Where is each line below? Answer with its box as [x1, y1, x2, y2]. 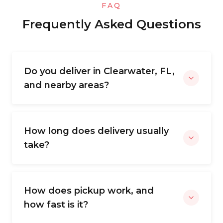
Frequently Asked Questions [22, 17, 201, 31]
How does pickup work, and [24, 185, 154, 196]
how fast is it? [24, 199, 88, 210]
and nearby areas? [24, 80, 109, 91]
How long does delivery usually [24, 125, 169, 136]
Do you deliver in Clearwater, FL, [24, 66, 175, 77]
